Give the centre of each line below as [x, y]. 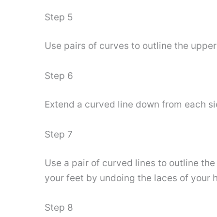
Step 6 [59, 76]
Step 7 [59, 134]
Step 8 [59, 208]
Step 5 [59, 17]
